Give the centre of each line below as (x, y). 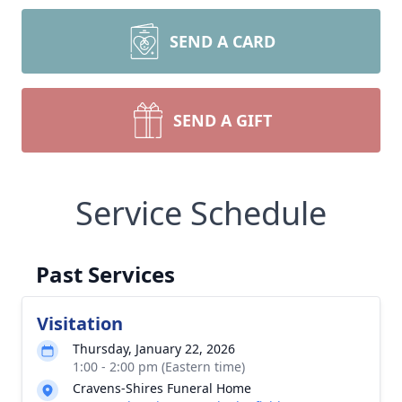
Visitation (80, 323)
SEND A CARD (223, 41)
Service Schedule (201, 213)
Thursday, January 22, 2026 (154, 349)
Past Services (105, 274)
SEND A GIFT (223, 120)
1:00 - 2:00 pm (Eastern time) (159, 367)
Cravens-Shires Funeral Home (162, 388)
